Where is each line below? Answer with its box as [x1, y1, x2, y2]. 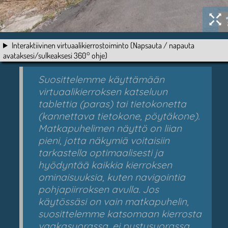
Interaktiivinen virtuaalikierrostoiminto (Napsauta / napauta [11, 40, 194, 50]
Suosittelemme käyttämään [38, 73, 164, 85]
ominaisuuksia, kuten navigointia [38, 170, 185, 183]
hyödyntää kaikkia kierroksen [38, 158, 172, 171]
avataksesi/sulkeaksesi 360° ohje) [3, 50, 107, 61]
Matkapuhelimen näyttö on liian [38, 122, 182, 134]
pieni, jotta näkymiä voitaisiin [38, 134, 169, 147]
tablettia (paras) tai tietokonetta [38, 97, 186, 110]
